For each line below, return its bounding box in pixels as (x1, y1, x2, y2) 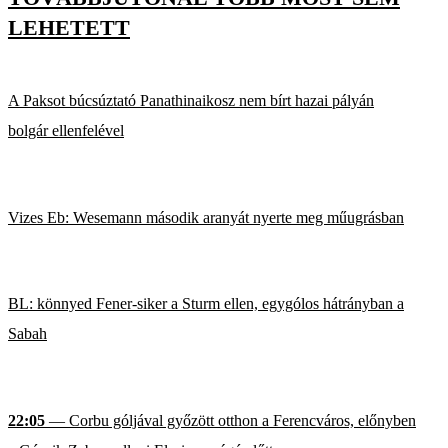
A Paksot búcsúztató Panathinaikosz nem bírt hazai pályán (8, 92, 374, 110)
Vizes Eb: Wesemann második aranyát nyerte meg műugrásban (8, 208, 404, 226)
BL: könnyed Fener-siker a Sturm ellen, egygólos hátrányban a (8, 295, 404, 313)
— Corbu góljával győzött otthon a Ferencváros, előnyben (45, 411, 416, 429)
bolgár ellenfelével (8, 122, 124, 140)
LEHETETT (8, 15, 130, 41)
